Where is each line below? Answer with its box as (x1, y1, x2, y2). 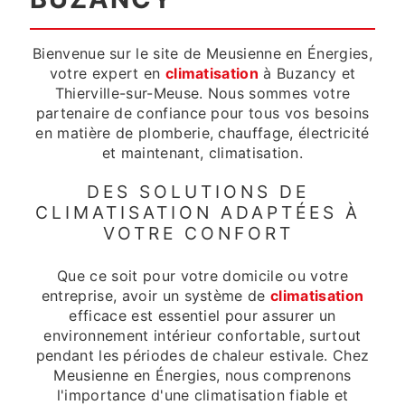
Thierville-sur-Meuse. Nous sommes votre (54, 84, 351, 102)
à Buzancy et (259, 64, 356, 82)
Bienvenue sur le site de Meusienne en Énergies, (32, 44, 373, 62)
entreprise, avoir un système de (41, 287, 271, 306)
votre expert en (49, 64, 165, 82)
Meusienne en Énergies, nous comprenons (53, 366, 352, 385)
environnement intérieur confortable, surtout (43, 326, 362, 345)
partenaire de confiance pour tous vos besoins (35, 104, 370, 122)
